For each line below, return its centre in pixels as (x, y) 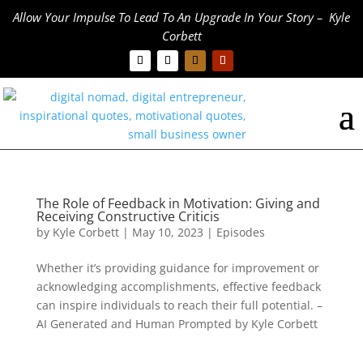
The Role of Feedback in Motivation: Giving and (178, 204)
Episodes (240, 233)
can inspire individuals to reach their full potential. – (179, 305)
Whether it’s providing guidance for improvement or (177, 268)
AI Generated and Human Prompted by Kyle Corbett (177, 324)
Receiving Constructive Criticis (128, 217)
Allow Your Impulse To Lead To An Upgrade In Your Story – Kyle (181, 17)
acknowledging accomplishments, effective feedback (178, 287)
